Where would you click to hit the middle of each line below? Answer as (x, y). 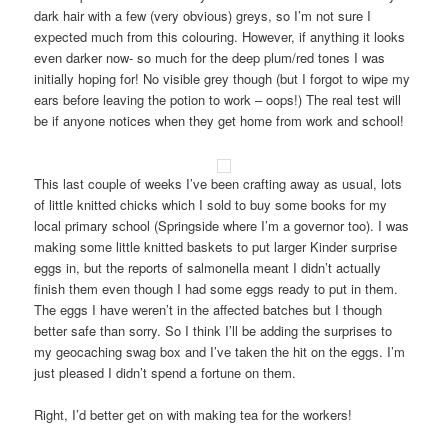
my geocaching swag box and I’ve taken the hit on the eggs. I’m (220, 351)
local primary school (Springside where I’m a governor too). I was (222, 225)
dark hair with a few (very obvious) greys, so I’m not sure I (203, 15)
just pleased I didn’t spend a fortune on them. (165, 372)
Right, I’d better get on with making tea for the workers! (193, 414)
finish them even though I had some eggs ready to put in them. (216, 288)
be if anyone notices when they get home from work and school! (219, 120)
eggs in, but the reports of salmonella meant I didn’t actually (208, 267)
